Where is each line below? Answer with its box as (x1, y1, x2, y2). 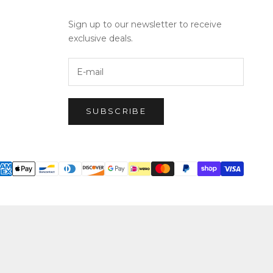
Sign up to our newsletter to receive (68, 19, 222, 30)
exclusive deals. (68, 33, 133, 44)
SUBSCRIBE (86, 106, 147, 116)
